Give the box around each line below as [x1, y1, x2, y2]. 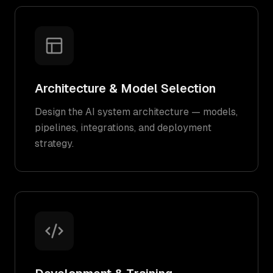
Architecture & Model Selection [35, 82, 216, 95]
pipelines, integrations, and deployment [35, 122, 211, 133]
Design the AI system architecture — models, [35, 106, 238, 118]
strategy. [35, 138, 74, 149]
